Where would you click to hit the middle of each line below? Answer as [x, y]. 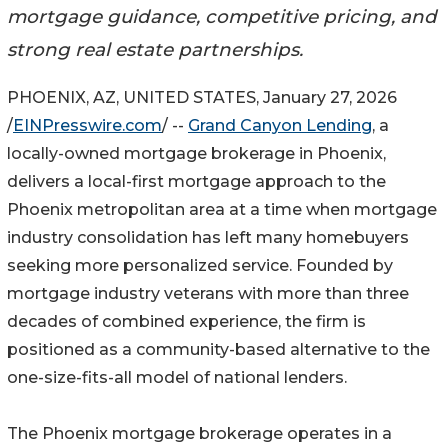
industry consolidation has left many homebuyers [208, 238]
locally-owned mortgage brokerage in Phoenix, [196, 154]
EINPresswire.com [87, 126]
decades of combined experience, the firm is [186, 322]
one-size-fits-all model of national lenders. [177, 378]
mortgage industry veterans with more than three [208, 294]
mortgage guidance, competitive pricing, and [222, 16]
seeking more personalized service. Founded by [200, 266]
